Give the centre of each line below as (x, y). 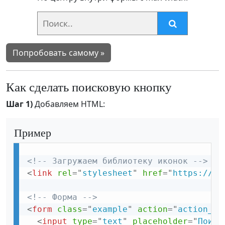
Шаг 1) (19, 104)
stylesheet (107, 173)
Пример (33, 132)
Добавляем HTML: (69, 104)
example (110, 209)
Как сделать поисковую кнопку (89, 86)
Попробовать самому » (59, 52)
